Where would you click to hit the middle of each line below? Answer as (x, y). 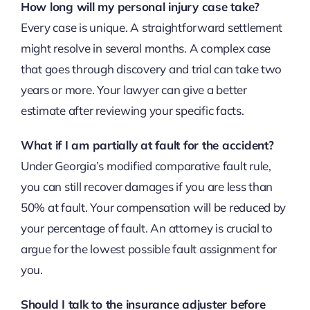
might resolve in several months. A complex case (145, 48)
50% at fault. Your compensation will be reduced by (153, 208)
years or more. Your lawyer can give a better (134, 90)
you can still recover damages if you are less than (147, 187)
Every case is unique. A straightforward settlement (152, 28)
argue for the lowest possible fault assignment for (149, 249)
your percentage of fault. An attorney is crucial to (146, 228)
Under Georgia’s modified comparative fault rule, (146, 166)
